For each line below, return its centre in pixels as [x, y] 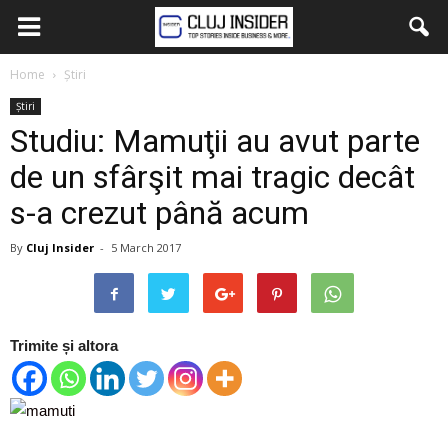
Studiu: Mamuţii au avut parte [215, 141]
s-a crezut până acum [159, 213]
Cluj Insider [60, 247]
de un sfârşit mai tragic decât [212, 177]
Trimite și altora [64, 345]
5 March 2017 [146, 247]
